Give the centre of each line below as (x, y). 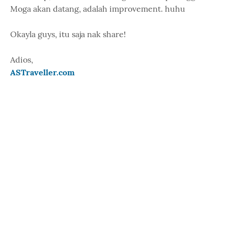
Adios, (22, 59)
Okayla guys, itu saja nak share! (68, 34)
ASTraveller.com (42, 72)
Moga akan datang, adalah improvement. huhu (98, 8)
